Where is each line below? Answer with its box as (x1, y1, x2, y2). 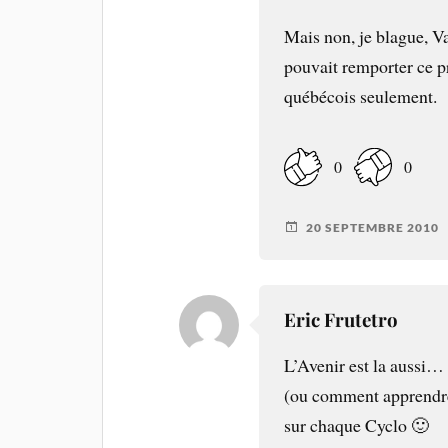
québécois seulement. (284, 83, 438, 108)
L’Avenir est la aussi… (284, 353, 445, 378)
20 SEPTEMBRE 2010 (306, 219, 440, 235)
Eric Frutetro (284, 307, 399, 333)
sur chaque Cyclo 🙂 (284, 413, 430, 438)
